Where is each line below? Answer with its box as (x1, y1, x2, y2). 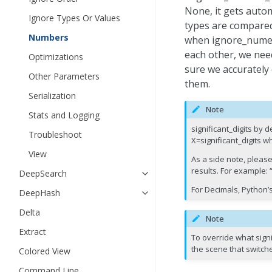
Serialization (29, 90, 76, 102)
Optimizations (29, 51, 83, 63)
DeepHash (19, 187, 60, 199)
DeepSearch (19, 168, 67, 180)
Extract (19, 226, 46, 238)
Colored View (19, 245, 70, 257)
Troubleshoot (29, 129, 82, 141)
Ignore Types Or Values (29, 12, 120, 24)
